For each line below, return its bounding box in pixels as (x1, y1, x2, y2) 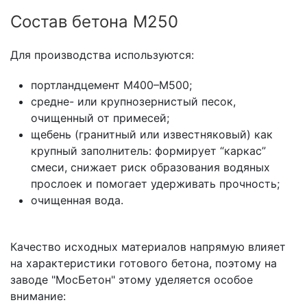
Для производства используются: (10, 48, 194, 62)
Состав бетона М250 (10, 12, 178, 32)
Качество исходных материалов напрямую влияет (10, 240, 286, 254)
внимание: (10, 289, 66, 304)
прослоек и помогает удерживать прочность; (31, 177, 280, 191)
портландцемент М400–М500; (31, 78, 192, 93)
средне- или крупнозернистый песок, (31, 95, 236, 109)
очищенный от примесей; (31, 111, 169, 125)
